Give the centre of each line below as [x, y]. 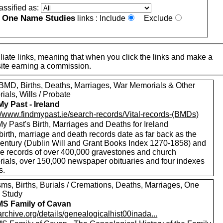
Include [113, 18]
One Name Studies [39, 18]
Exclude [159, 18]
